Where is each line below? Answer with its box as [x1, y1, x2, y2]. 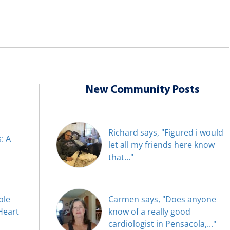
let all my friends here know [108, 139, 215, 150]
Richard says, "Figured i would [108, 126, 223, 138]
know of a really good [108, 205, 190, 217]
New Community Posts [85, 84, 200, 96]
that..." [108, 151, 133, 163]
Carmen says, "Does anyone [108, 193, 216, 205]
